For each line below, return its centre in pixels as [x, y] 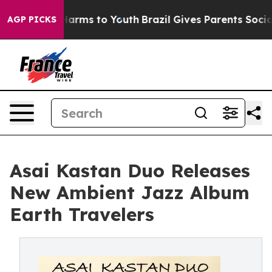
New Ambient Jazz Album [130, 192]
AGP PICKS [32, 19]
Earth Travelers [82, 214]
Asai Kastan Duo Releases [130, 171]
